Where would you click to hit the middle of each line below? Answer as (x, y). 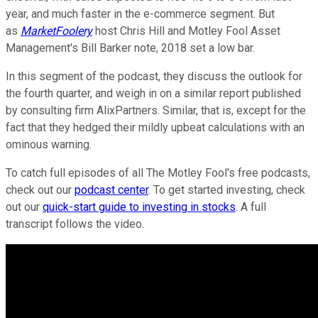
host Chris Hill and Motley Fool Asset (186, 31)
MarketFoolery (56, 31)
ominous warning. (49, 144)
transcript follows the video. (75, 224)
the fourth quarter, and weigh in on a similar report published (153, 93)
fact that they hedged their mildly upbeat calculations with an (155, 127)
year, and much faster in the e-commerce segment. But (140, 13)
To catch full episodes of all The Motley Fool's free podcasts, (158, 172)
